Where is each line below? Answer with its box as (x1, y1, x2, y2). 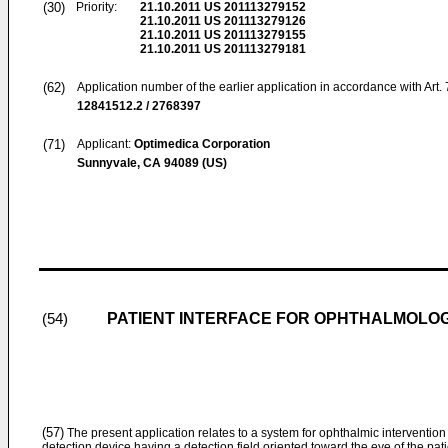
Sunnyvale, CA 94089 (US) (77, 156, 227, 170)
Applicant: (77, 137, 134, 151)
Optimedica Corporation (134, 137, 270, 151)
